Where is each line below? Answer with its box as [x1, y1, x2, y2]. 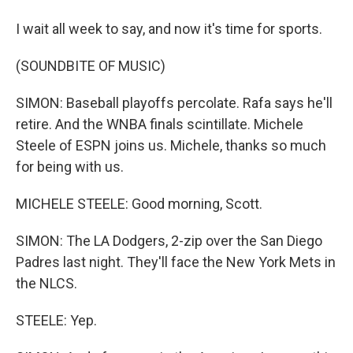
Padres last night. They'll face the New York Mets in [16, 254, 336, 270]
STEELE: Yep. [16, 312, 97, 329]
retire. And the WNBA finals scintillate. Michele [16, 116, 303, 132]
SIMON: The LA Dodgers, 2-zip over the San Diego [16, 232, 322, 249]
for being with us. [16, 158, 124, 175]
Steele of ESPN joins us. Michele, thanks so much [16, 137, 326, 154]
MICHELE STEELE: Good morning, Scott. [16, 195, 262, 212]
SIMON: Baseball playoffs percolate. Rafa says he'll [16, 95, 333, 111]
